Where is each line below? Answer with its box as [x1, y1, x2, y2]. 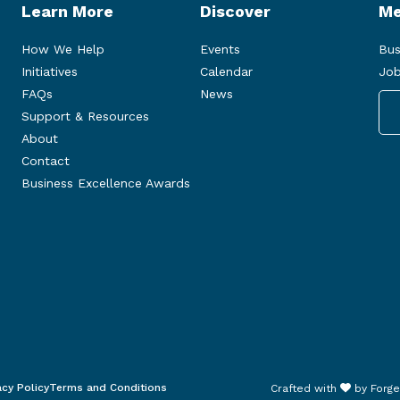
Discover [200, 2, 271, 21]
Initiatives [21, 64, 78, 79]
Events [200, 42, 240, 57]
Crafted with [271, 381, 340, 395]
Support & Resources [21, 109, 149, 124]
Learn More [21, 2, 113, 21]
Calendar [200, 64, 253, 79]
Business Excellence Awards [21, 176, 190, 191]
